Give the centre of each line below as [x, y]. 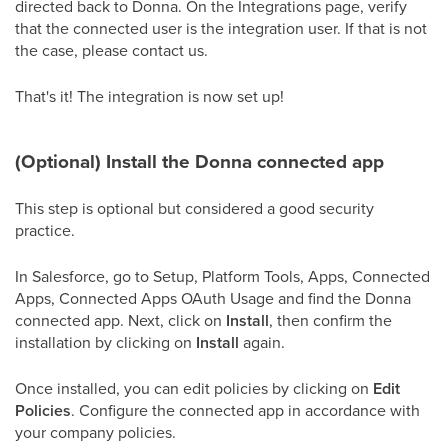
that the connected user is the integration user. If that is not [221, 28]
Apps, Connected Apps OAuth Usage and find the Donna [213, 298]
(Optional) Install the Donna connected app [199, 162]
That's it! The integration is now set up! [149, 96]
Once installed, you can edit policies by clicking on [194, 388]
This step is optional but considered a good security [194, 208]
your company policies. [95, 432]
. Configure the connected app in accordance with [245, 410]
